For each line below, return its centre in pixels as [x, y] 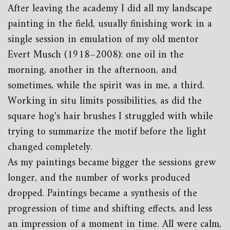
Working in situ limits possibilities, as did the [105, 101]
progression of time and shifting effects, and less [110, 209]
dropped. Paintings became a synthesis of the [102, 194]
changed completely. [50, 148]
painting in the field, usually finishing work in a [110, 24]
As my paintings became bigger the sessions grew [112, 163]
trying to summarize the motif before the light [107, 132]
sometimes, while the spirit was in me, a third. [106, 86]
